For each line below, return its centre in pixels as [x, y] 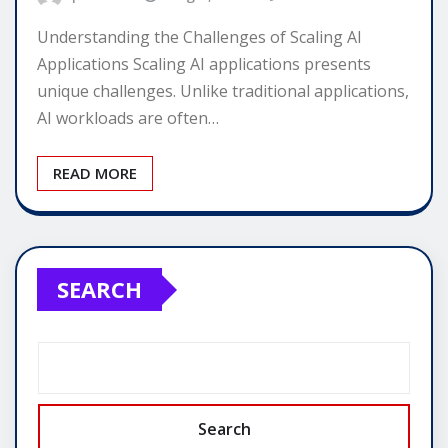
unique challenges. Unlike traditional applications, [223, 91]
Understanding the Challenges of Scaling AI [199, 37]
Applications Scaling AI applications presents [204, 64]
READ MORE [95, 173]
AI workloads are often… [128, 118]
